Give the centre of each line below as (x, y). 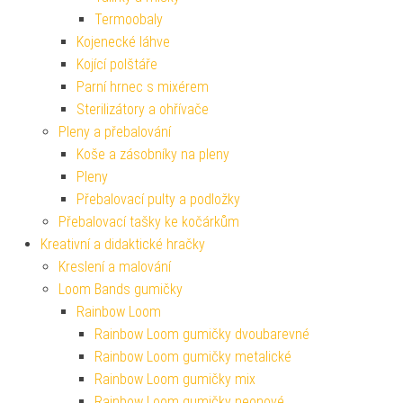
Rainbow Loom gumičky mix (175, 379)
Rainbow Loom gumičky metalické (193, 356)
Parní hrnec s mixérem (143, 86)
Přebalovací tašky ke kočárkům (149, 221)
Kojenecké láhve (123, 41)
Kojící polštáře (117, 64)
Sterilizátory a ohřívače (143, 109)
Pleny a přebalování (115, 131)
